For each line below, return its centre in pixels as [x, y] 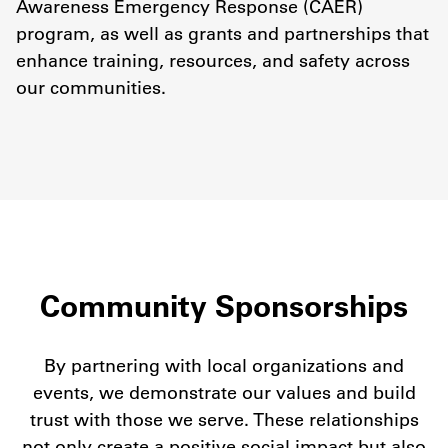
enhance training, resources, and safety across [213, 60]
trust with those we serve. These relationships [224, 419]
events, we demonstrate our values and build [224, 392]
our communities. [91, 87]
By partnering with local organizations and [224, 365]
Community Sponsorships [224, 305]
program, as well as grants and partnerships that [222, 33]
